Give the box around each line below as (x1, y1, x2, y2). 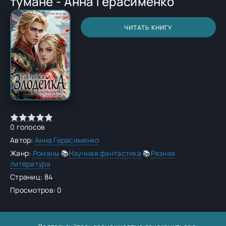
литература (10, 159, 50, 168)
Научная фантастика (68, 148, 141, 158)
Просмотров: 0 (10, 185, 62, 195)
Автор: (10, 135, 35, 145)
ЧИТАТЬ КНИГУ (124, 23, 173, 32)
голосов (15, 122, 45, 132)
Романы (32, 148, 60, 158)
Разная (150, 148, 176, 158)
